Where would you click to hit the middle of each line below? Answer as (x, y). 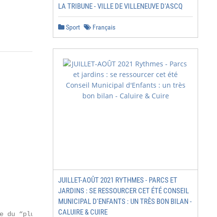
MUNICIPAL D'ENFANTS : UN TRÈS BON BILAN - (125, 201)
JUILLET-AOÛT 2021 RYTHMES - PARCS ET (118, 180)
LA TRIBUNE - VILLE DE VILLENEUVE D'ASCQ (120, 6)
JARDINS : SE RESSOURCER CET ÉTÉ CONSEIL (124, 191)
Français (103, 27)
